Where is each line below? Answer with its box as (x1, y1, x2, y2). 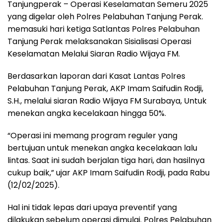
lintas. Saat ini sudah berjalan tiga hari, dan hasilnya (7, 155, 205, 166)
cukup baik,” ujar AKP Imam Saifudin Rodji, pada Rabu (7, 167, 210, 179)
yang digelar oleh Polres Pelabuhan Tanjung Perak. (7, 11, 203, 23)
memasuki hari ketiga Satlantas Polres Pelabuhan (7, 23, 200, 35)
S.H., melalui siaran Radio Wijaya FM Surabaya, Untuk (7, 95, 207, 107)
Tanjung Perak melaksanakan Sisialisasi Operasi (7, 36, 191, 48)
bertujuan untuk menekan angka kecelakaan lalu (7, 142, 197, 154)
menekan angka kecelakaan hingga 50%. (7, 108, 166, 119)
